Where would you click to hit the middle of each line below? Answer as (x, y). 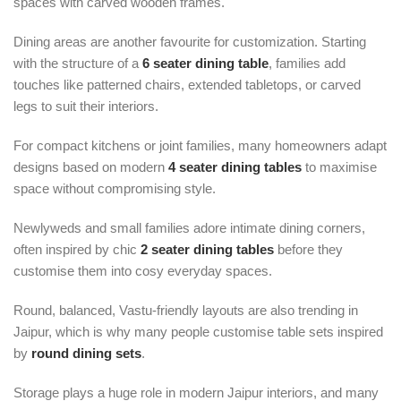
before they (308, 249)
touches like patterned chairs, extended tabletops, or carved (187, 85)
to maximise (339, 167)
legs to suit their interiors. (86, 106)
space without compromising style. (115, 188)
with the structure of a (78, 63)
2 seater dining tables (207, 249)
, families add (307, 63)
